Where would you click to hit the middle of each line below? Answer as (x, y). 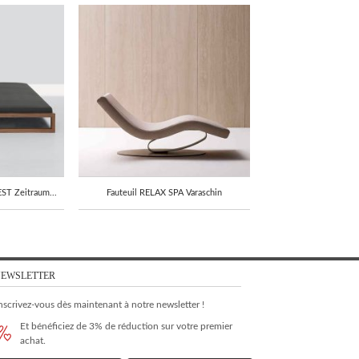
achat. (33, 340)
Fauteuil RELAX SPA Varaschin (165, 192)
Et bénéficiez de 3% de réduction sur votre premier (127, 326)
